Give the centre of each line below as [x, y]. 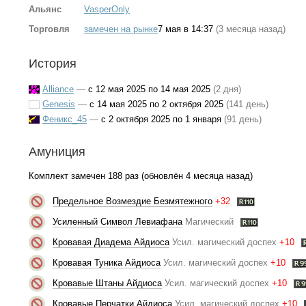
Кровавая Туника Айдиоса [106, 262]
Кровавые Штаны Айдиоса [107, 283]
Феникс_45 [65, 119]
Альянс [45, 9]
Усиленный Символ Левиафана [117, 221]
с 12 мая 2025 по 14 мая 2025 [149, 89]
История [53, 64]
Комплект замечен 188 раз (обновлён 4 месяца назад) [141, 176]
